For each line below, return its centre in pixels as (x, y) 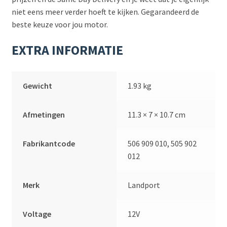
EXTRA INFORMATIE (67, 50)
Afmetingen (44, 114)
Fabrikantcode (49, 143)
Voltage (37, 214)
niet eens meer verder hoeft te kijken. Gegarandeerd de (105, 12)
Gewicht (38, 85)
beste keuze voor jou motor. (60, 25)
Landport (144, 185)
